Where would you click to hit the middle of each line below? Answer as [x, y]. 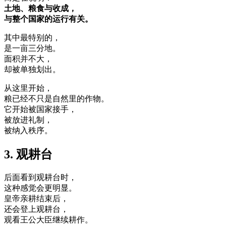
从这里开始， [28, 88]
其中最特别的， [32, 37]
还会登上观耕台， [36, 209]
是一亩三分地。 [32, 48]
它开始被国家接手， [40, 109]
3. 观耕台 [28, 154]
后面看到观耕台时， [40, 177]
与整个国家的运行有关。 [48, 19]
